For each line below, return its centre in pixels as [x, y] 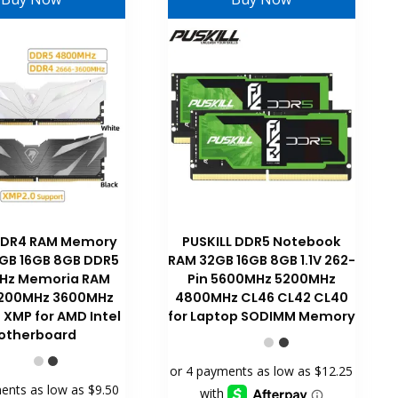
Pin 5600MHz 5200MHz [261, 279]
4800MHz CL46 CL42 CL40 [261, 298]
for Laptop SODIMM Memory [261, 317]
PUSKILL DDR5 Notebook [262, 242]
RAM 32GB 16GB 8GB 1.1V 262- [261, 261]
